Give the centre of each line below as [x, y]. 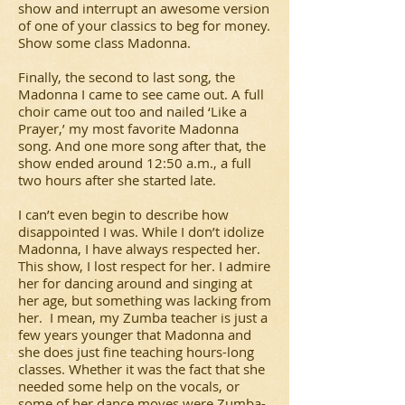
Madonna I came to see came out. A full [141, 94]
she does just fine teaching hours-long [136, 352]
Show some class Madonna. [104, 42]
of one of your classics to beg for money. [144, 25]
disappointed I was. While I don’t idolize [141, 231]
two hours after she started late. [117, 180]
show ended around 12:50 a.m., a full [135, 163]
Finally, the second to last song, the [127, 77]
